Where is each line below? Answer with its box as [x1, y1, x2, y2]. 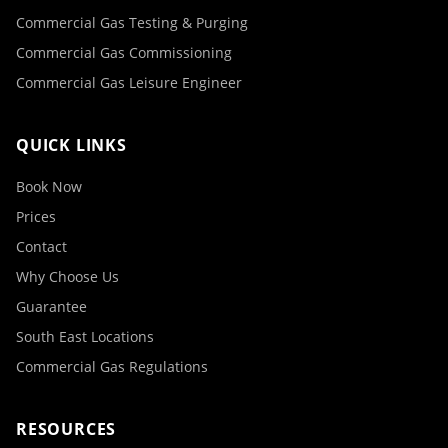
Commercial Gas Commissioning [16, 43, 232, 62]
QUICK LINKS [16, 134, 127, 156]
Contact [16, 237, 67, 256]
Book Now [16, 177, 82, 196]
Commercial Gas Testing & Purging [16, 13, 248, 32]
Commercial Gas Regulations [16, 357, 208, 376]
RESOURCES [16, 418, 117, 440]
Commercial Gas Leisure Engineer [16, 73, 242, 92]
